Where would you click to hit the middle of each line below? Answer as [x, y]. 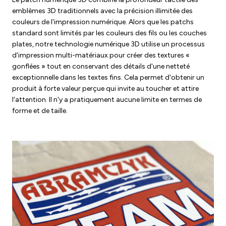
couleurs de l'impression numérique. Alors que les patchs [103, 22]
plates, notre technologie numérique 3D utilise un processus [108, 44]
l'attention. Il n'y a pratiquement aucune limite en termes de [107, 100]
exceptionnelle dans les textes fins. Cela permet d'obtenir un [108, 78]
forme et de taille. [40, 111]
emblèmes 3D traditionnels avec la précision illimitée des [102, 11]
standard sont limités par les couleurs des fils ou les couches [109, 33]
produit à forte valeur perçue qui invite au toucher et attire [105, 89]
